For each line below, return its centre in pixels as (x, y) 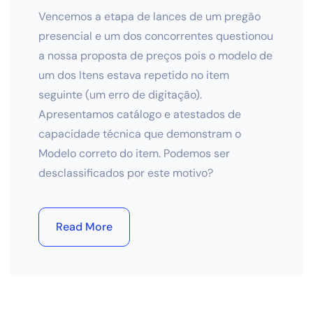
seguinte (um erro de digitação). (120, 95)
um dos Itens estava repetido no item (134, 75)
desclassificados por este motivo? (126, 173)
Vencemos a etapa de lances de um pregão (150, 16)
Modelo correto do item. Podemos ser (134, 153)
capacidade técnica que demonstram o (140, 134)
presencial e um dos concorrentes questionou (156, 36)
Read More (84, 227)
